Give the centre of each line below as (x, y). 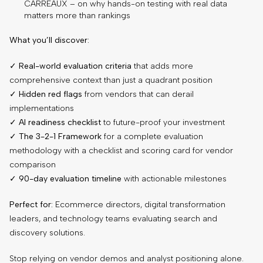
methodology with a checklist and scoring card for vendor (121, 150)
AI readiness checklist (60, 122)
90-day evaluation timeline (70, 178)
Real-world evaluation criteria (75, 66)
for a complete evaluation (152, 136)
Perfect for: (31, 204)
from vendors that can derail (138, 94)
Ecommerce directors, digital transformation (139, 204)
